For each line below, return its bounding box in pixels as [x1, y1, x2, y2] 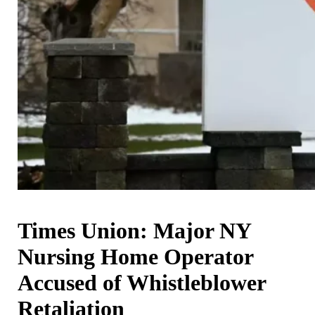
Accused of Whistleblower [18, 269, 266, 295]
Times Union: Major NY [18, 217, 251, 243]
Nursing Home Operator [18, 243, 253, 269]
